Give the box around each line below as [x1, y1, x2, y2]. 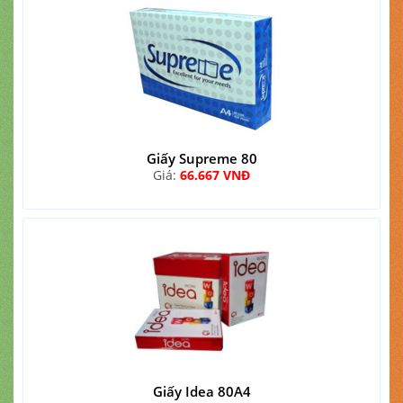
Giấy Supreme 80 [146, 149, 257, 167]
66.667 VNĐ [180, 166, 250, 184]
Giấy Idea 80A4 [152, 382, 251, 400]
